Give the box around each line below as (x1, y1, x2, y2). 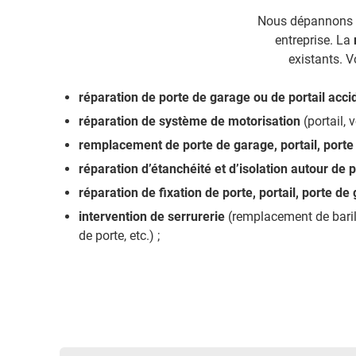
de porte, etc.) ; (79, 228, 161, 243)
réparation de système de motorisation (79, 114, 304, 129)
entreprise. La (275, 33, 354, 48)
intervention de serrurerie (79, 209, 229, 224)
